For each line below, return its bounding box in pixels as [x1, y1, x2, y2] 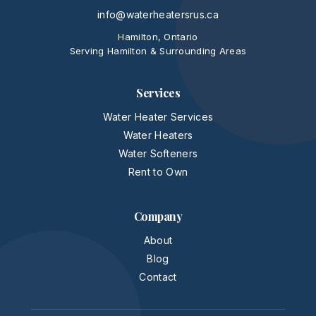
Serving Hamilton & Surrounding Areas [69, 45, 247, 56]
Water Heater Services [102, 111, 214, 123]
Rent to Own [128, 166, 188, 178]
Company [133, 209, 183, 224]
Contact [139, 271, 177, 283]
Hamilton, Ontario [118, 31, 198, 42]
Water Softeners [118, 147, 198, 159]
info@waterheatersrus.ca [97, 8, 219, 20]
